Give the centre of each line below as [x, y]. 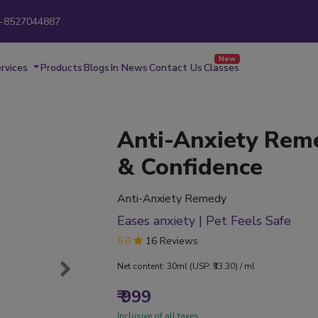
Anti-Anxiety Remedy [172, 199]
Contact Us [175, 68]
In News [129, 68]
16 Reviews [170, 241]
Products [61, 68]
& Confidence [190, 168]
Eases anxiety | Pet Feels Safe [204, 221]
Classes [221, 68]
